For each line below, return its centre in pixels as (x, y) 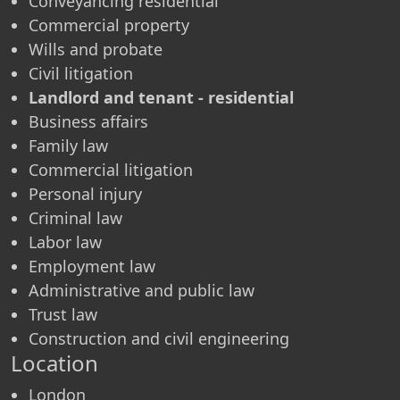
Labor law (65, 242)
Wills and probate (96, 49)
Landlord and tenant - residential (161, 97)
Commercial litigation (111, 169)
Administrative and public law (142, 290)
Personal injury (85, 193)
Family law (68, 145)
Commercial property (109, 25)
